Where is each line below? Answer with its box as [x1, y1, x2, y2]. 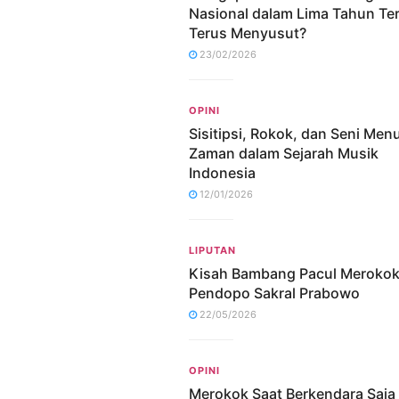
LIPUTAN [189, 243, 236, 256]
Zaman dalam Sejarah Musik [189, 143, 379, 162]
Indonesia [189, 163, 256, 182]
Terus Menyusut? [189, 23, 306, 42]
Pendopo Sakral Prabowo [189, 283, 360, 302]
